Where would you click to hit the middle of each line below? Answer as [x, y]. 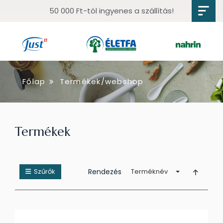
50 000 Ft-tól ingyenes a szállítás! [111, 11]
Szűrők [43, 171]
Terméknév [149, 171]
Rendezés [105, 172]
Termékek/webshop [102, 81]
